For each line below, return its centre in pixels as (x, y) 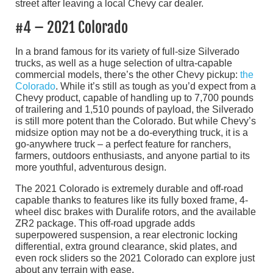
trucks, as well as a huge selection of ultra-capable (124, 63)
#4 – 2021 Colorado (72, 27)
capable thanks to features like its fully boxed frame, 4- (132, 200)
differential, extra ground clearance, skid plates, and (126, 246)
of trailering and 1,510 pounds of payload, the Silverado (134, 109)
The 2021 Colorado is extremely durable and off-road (129, 188)
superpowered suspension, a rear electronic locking (126, 235)
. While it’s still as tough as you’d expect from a (156, 86)
